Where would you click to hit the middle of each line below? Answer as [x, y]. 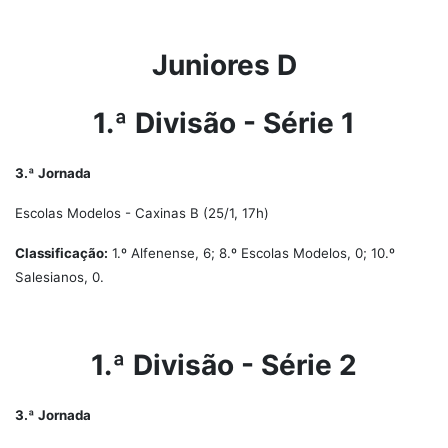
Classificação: [61, 253]
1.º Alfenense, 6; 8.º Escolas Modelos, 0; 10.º [251, 253]
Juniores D [224, 65]
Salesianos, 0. [59, 277]
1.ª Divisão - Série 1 [224, 123]
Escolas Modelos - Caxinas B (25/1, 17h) [142, 213]
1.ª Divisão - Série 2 [224, 365]
